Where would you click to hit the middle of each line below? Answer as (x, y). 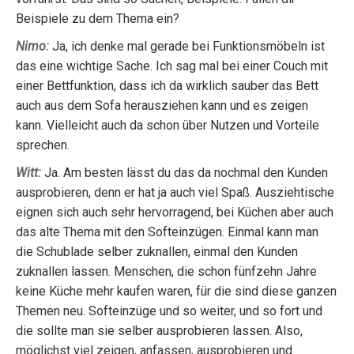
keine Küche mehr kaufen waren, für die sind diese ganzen (176, 291)
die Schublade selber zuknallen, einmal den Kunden (157, 252)
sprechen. (43, 145)
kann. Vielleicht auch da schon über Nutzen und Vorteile (168, 125)
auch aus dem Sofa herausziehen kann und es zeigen (162, 105)
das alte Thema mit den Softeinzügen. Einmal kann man (167, 232)
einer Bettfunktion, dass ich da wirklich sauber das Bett (167, 86)
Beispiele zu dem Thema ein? (98, 19)
